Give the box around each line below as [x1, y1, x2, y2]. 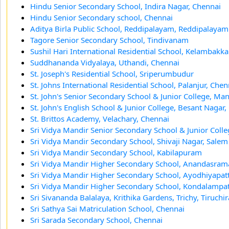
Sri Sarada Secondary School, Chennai [30, 214, 163, 225]
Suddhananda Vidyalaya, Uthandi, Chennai [30, 57, 179, 67]
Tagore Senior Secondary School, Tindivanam [30, 34, 189, 45]
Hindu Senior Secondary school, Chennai [30, 12, 173, 22]
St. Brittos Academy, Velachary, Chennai [30, 113, 169, 124]
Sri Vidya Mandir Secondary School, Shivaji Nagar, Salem [30, 135, 228, 146]
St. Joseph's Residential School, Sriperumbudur [30, 68, 194, 79]
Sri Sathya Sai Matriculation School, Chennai [30, 203, 185, 214]
